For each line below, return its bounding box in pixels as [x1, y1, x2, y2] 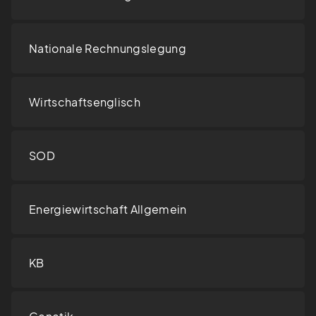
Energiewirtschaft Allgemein [29, 202, 187, 217]
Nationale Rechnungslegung [29, 41, 186, 56]
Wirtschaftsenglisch [29, 95, 141, 110]
